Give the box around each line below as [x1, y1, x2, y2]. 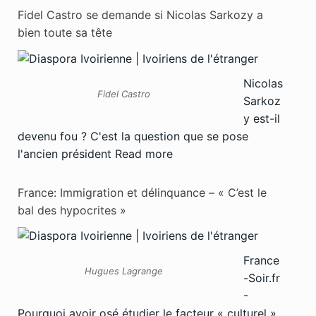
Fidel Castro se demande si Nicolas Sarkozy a [18, 8, 263, 23]
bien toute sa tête [18, 25, 112, 40]
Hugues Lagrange [84, 265, 163, 277]
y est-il [243, 111, 280, 126]
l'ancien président [18, 146, 115, 161]
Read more [115, 146, 173, 161]
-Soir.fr [243, 270, 280, 285]
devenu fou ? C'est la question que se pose [18, 128, 248, 143]
